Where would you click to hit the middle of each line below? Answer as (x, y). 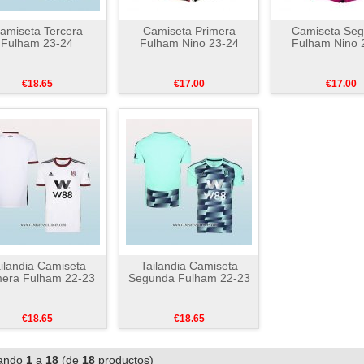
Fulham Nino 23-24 (189, 43)
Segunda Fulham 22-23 (189, 278)
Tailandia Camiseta (189, 266)
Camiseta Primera (189, 31)
